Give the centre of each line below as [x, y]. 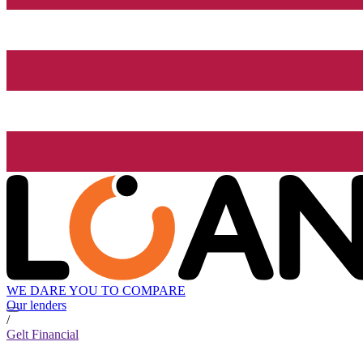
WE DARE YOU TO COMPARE [96, 291]
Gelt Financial [43, 335]
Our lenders [36, 305]
